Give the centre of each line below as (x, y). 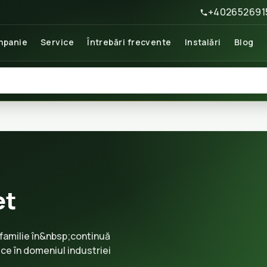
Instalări (203, 42)
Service (57, 42)
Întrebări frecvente (129, 42)
